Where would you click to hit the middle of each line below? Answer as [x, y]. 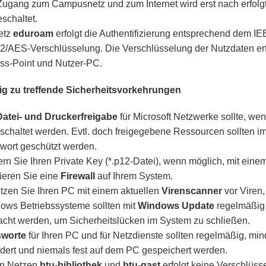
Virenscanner [192, 191]
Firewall [78, 176]
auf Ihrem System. [134, 176]
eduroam [34, 34]
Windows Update [176, 206]
